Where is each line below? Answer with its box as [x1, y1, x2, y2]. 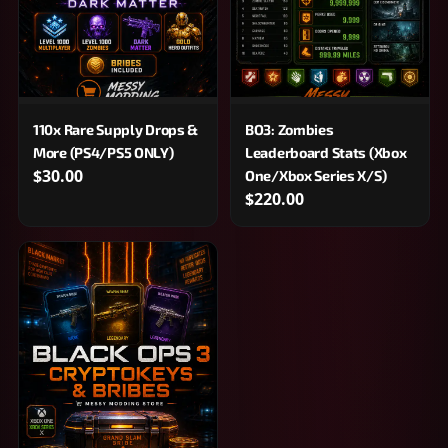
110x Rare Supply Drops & [33, 120, 199, 138]
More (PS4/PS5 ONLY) [33, 143, 174, 161]
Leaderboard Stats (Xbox [245, 143, 407, 161]
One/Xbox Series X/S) [245, 166, 387, 184]
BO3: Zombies [245, 120, 334, 138]
